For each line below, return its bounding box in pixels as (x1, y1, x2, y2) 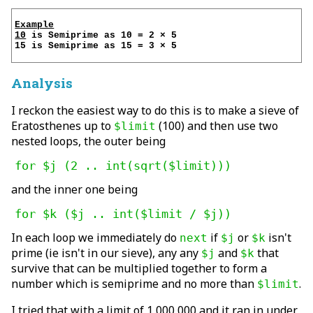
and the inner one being (11, 182, 138, 198)
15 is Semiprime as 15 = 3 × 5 (15, 41, 177, 52)
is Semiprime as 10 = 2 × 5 (26, 30, 177, 41)
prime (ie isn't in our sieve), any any (11, 245, 201, 261)
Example (15, 20, 54, 31)
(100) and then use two (156, 118, 278, 134)
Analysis (11, 74, 73, 92)
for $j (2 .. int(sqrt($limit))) (15, 159, 232, 173)
